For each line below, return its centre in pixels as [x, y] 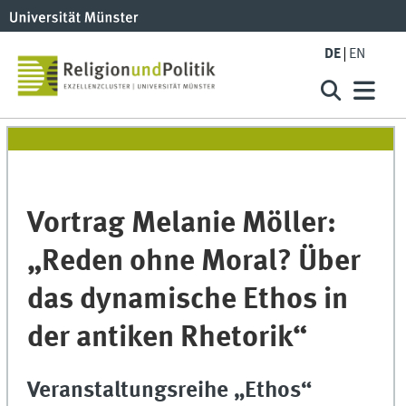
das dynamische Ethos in [188, 301]
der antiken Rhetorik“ [168, 339]
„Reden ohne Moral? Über [194, 263]
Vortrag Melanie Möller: [182, 225]
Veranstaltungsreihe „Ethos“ [170, 391]
